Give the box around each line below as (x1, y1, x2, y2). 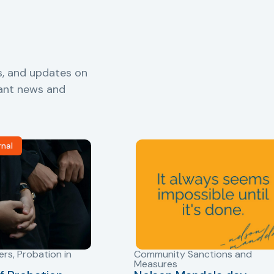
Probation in (17, 247, 72, 261)
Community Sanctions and (134, 247, 252, 261)
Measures (134, 257, 177, 270)
